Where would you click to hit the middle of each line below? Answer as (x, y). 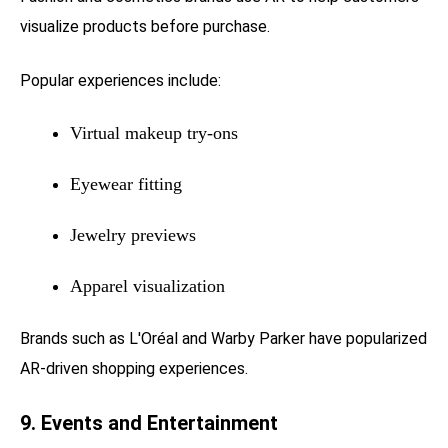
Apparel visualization (147, 285)
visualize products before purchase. (145, 26)
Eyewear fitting (126, 183)
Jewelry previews (133, 234)
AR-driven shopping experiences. (134, 368)
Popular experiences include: (120, 80)
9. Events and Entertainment (149, 422)
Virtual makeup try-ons (154, 132)
